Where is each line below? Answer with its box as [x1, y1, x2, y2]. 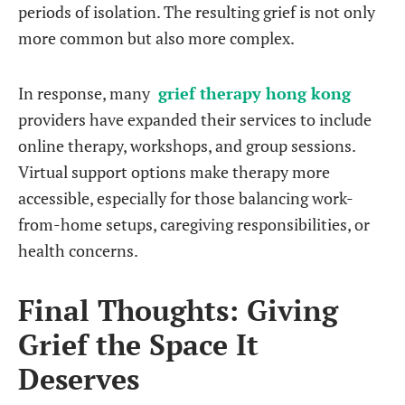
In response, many [18, 82, 154, 104]
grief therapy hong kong [158, 82, 351, 104]
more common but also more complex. [18, 27, 295, 49]
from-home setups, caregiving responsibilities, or [18, 213, 370, 235]
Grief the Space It [18, 325, 259, 363]
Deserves [18, 359, 139, 398]
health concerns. [18, 240, 138, 261]
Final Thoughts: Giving [18, 290, 338, 329]
